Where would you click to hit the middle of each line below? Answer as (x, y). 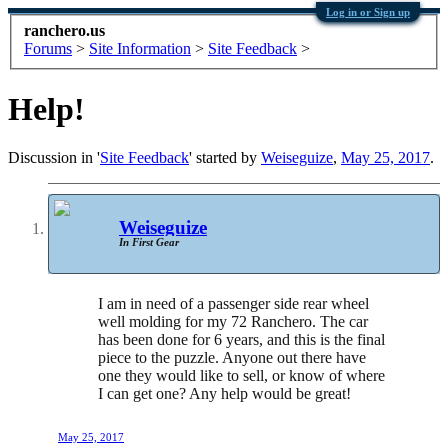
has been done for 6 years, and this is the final (241, 339)
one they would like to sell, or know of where (241, 375)
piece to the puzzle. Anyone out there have (232, 357)
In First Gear (149, 242)
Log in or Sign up (368, 12)
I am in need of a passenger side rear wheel (233, 303)
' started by (225, 158)
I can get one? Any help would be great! (224, 393)
